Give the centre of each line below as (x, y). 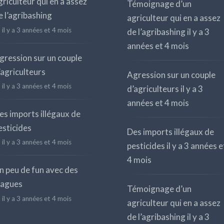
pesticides (146, 146)
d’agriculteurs (153, 89)
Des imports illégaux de (170, 132)
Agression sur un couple (171, 75)
